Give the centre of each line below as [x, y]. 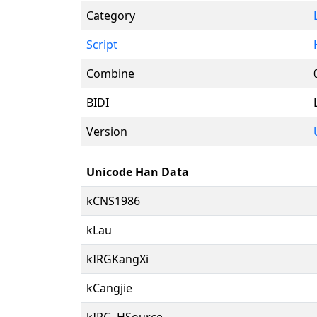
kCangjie [109, 288]
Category [111, 15]
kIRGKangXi [117, 259]
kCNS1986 [113, 201]
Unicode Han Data [138, 172]
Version [107, 131]
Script [102, 44]
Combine [110, 73]
